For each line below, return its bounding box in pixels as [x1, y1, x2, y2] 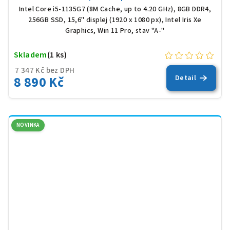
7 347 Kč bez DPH [15, 65, 75, 76]
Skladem [14, 49, 47, 61]
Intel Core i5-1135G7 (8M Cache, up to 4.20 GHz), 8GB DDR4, [18, 4, 212, 15]
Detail [175, 73, 197, 84]
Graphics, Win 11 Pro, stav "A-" [65, 26, 165, 36]
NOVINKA [16, 121, 40, 129]
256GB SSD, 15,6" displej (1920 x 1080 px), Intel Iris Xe [28, 15, 202, 26]
